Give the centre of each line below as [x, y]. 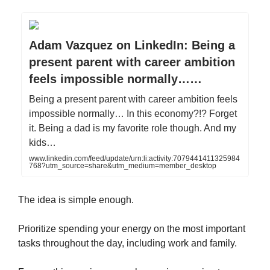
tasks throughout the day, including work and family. [127, 243]
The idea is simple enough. [76, 200]
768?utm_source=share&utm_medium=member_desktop [123, 166]
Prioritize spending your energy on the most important [132, 229]
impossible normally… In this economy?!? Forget [133, 114]
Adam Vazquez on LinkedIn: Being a [132, 46]
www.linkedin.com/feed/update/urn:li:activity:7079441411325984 [134, 159]
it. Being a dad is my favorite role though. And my [133, 128]
